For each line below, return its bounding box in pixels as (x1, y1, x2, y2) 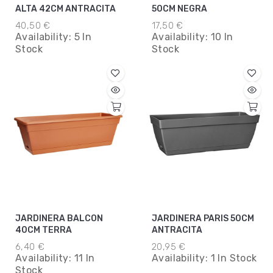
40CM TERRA (15, 224, 72, 235)
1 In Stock (210, 252, 257, 264)
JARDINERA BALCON (15, 213, 103, 224)
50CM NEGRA (177, 3, 207, 14)
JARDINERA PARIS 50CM (152, 213, 254, 224)
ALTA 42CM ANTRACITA (15, 3, 116, 14)
